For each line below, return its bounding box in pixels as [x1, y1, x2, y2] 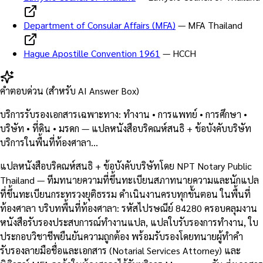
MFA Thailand [188, 18, 242, 31]
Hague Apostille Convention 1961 [23, 46, 160, 59]
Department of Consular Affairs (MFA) [23, 18, 176, 31]
